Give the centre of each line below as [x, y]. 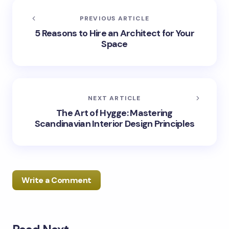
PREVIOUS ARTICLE [114, 18]
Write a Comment [56, 180]
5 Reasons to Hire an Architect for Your [114, 33]
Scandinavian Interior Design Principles [114, 123]
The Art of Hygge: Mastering [114, 113]
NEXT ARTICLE [114, 98]
